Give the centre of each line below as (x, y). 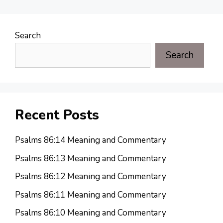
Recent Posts (57, 115)
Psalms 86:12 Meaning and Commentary (91, 177)
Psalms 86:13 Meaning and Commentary (91, 158)
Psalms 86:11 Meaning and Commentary (91, 195)
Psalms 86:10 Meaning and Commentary (91, 213)
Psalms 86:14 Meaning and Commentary (91, 140)
